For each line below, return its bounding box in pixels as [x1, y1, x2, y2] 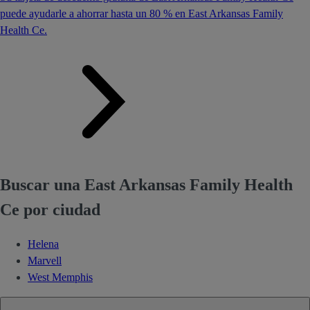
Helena [28, 238, 59, 250]
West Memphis [28, 271, 93, 284]
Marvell [28, 255, 62, 267]
